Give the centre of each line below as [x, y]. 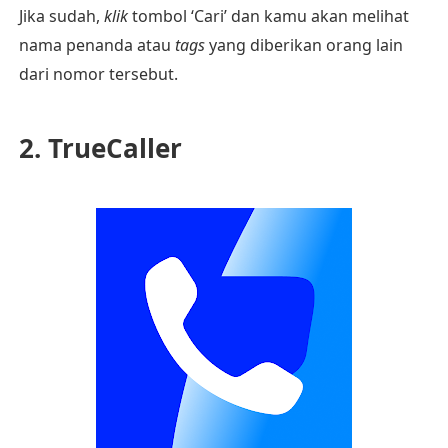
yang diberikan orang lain [303, 45]
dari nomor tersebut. [98, 74]
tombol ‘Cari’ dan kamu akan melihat [268, 16]
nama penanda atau [96, 45]
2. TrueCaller [100, 148]
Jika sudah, [61, 16]
